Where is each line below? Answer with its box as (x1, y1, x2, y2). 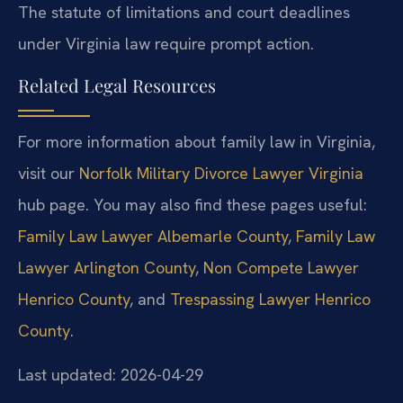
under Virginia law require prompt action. (18, 33, 314, 55)
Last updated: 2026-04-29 (18, 364, 203, 386)
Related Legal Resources (18, 72, 216, 97)
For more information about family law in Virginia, (18, 130, 375, 152)
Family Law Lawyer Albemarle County (18, 225, 288, 246)
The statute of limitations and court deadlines (18, 2, 350, 23)
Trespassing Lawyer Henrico (170, 288, 371, 309)
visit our (18, 162, 79, 184)
